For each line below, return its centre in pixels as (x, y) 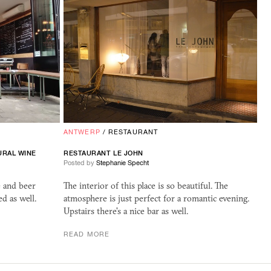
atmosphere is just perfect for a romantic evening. (156, 199)
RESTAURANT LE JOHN (103, 153)
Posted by (80, 163)
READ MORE (87, 234)
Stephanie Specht (122, 163)
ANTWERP (82, 132)
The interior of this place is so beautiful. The (146, 186)
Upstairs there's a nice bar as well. (126, 211)
